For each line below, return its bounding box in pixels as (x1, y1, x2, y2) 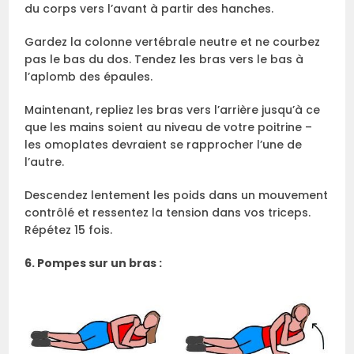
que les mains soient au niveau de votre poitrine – (24, 119, 313, 136)
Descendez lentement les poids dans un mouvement (24, 187, 329, 204)
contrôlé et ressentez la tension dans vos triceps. (24, 205, 311, 221)
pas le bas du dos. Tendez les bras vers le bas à (24, 51, 304, 68)
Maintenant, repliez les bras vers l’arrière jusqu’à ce (24, 102, 321, 119)
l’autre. (24, 154, 65, 171)
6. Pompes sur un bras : (24, 255, 163, 272)
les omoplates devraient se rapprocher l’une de (24, 137, 303, 153)
